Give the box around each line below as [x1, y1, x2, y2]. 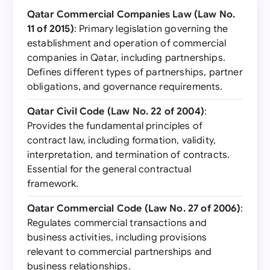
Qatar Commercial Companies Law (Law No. [27, 8, 236, 20]
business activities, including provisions [27, 231, 207, 243]
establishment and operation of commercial [27, 37, 227, 49]
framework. [27, 178, 79, 190]
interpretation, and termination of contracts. [27, 149, 230, 161]
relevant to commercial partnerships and [27, 246, 212, 258]
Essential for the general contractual [27, 163, 191, 175]
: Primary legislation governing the [74, 23, 228, 35]
